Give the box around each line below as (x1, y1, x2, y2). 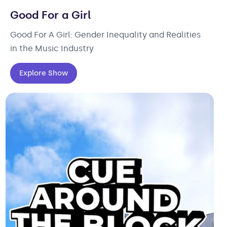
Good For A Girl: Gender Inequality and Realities (10, 29, 201, 40)
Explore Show (19, 68, 68, 78)
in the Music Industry (10, 43, 94, 53)
